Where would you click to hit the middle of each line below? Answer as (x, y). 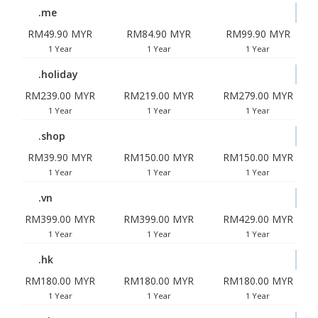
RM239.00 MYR (60, 95)
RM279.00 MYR (258, 95)
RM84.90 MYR (159, 34)
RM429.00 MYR (258, 219)
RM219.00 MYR (159, 95)
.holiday (58, 74)
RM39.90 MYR (60, 157)
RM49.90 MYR (60, 34)
